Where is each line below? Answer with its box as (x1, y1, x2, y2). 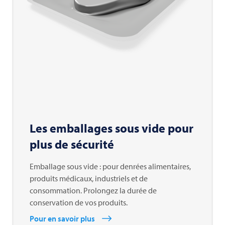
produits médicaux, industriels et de (30, 173, 148, 184)
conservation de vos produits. (30, 197, 128, 208)
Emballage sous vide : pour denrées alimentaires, (30, 161, 191, 172)
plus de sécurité (30, 137, 114, 152)
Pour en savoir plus (30, 213, 95, 224)
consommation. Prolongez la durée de (30, 185, 157, 196)
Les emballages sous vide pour (30, 121, 193, 136)
